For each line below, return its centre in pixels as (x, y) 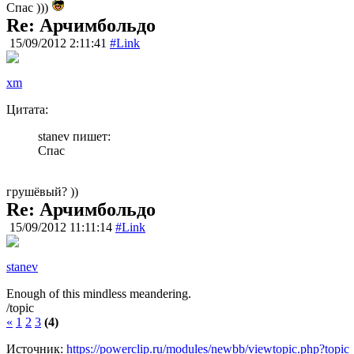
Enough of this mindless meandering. (99, 294)
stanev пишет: (74, 137)
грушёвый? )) (42, 192)
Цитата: (27, 110)
